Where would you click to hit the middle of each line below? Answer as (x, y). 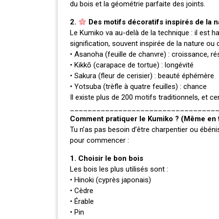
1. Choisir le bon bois (107, 159)
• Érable (82, 202)
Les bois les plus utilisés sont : (119, 169)
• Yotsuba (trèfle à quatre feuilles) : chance (138, 87)
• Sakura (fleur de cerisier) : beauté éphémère (142, 76)
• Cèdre (82, 191)
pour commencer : (99, 141)
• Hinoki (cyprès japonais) (110, 180)
